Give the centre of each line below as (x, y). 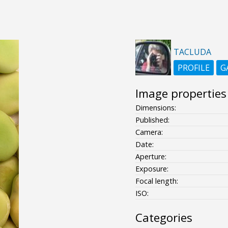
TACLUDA (192, 52)
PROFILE (193, 67)
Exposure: (152, 168)
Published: (152, 120)
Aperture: (151, 156)
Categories (164, 217)
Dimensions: (155, 107)
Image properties (181, 93)
